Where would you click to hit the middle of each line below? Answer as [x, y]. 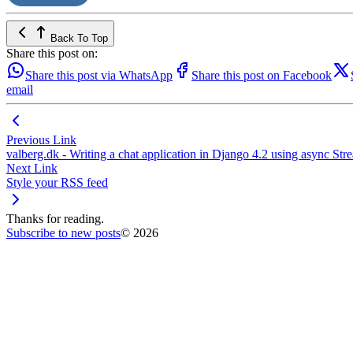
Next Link [32, 168]
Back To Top [79, 38]
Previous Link [41, 139]
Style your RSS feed [57, 182]
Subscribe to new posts [63, 232]
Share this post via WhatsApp [99, 75]
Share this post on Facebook [262, 75]
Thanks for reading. [55, 218]
